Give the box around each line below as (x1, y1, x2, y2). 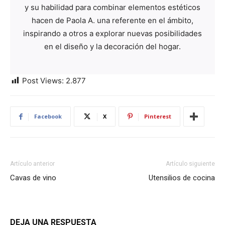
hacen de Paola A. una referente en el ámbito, (32, 16, 193, 25)
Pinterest (144, 113, 171, 120)
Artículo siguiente (166, 160, 215, 167)
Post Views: (22, 76, 64, 85)
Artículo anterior (10, 160, 55, 167)
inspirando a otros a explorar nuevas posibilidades (23, 29, 202, 38)
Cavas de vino (10, 173, 56, 182)
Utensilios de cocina (149, 173, 215, 182)
